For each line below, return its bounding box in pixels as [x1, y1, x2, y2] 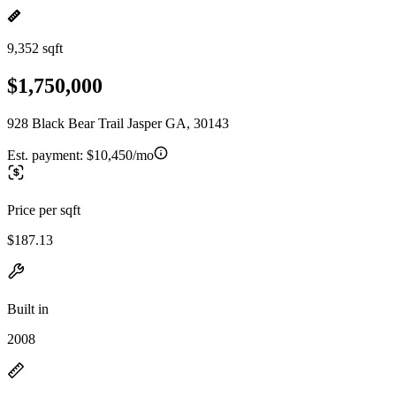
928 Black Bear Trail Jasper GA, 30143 [7, 115, 229, 131]
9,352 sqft [7, 41, 63, 56]
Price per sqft [7, 202, 80, 217]
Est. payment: [7, 147, 87, 163]
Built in [7, 301, 49, 316]
